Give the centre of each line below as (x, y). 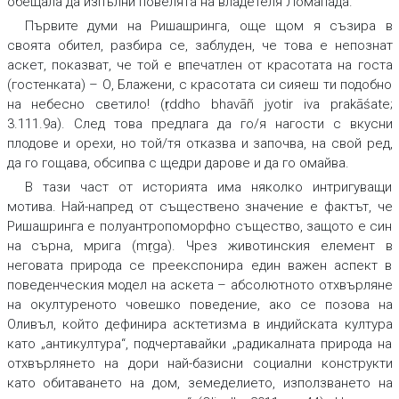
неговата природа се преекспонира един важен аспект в (199, 266)
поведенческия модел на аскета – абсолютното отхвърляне (199, 285)
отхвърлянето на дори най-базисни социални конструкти (199, 364)
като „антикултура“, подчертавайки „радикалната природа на (199, 344)
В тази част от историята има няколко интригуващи (208, 187)
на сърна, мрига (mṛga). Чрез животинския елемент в (199, 246)
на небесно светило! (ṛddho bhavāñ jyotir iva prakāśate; (199, 105)
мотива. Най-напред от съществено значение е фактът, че (199, 207)
